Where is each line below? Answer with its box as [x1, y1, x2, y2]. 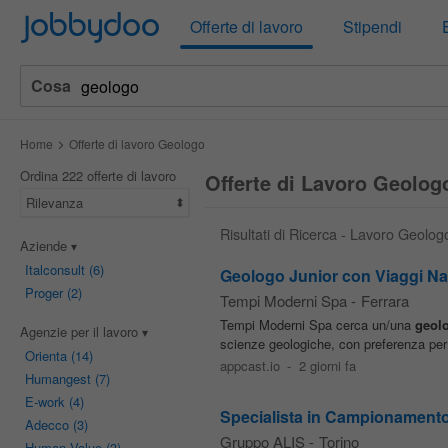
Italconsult [24, 260, 85, 279]
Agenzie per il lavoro [19, 322, 142, 341]
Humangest [24, 369, 91, 388]
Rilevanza [25, 193, 83, 212]
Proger [24, 283, 63, 302]
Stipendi [342, 15, 402, 38]
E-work [24, 392, 65, 411]
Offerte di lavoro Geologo [69, 135, 206, 152]
